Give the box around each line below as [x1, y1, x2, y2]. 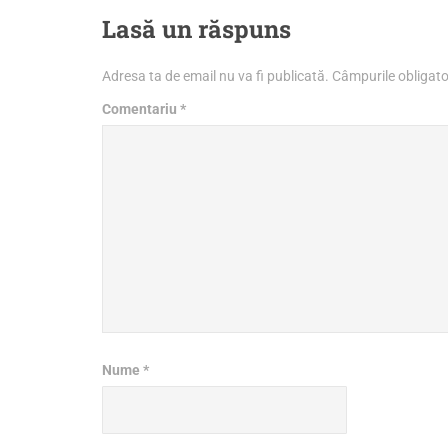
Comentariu [102, 101, 180, 117]
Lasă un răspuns [102, 13, 291, 45]
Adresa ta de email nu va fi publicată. [102, 68, 329, 84]
